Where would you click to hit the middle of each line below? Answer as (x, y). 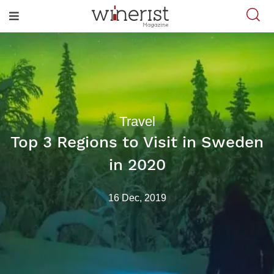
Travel (137, 121)
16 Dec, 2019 (137, 198)
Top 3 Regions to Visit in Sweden (137, 142)
